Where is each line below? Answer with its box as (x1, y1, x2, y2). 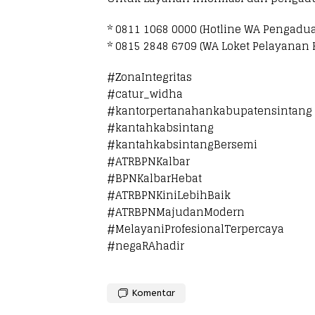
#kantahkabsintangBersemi (107, 135, 257, 154)
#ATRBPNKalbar (107, 152, 190, 171)
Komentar (132, 288, 175, 298)
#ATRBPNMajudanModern (107, 202, 245, 221)
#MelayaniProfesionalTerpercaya (107, 219, 284, 238)
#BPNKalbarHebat (107, 169, 202, 188)
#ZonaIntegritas (107, 67, 192, 86)
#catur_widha (107, 84, 183, 103)
